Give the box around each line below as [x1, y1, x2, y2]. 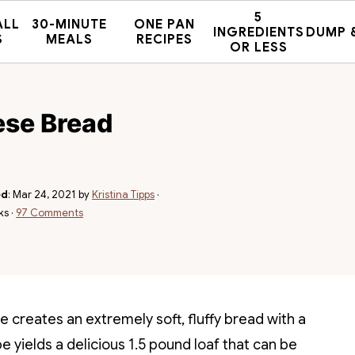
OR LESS [229, 39, 288, 55]
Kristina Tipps [92, 188, 155, 201]
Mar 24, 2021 [13, 188, 76, 201]
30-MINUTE [32, 17, 108, 32]
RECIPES [136, 32, 193, 48]
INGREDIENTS [212, 24, 304, 40]
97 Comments [16, 206, 83, 219]
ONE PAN [133, 17, 195, 32]
